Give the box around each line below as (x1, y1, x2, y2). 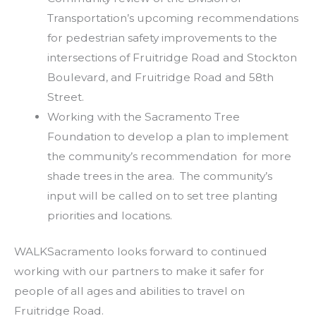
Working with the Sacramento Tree (47, 109, 240, 123)
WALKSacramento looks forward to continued (14, 244, 267, 258)
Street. (47, 90, 84, 104)
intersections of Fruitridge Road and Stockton (47, 50, 297, 64)
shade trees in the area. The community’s (47, 169, 272, 183)
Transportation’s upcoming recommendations (47, 11, 298, 25)
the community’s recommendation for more (47, 149, 291, 163)
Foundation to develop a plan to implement (47, 129, 288, 143)
